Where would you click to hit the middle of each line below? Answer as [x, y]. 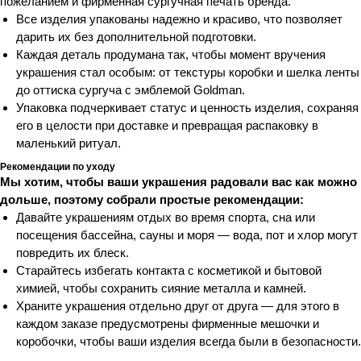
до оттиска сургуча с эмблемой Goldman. [131, 89]
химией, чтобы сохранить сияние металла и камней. [161, 288]
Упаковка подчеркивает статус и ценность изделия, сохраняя [187, 107]
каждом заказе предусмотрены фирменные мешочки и [168, 323]
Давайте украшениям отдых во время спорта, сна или [166, 217]
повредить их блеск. [73, 252]
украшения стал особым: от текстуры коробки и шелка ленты [188, 72]
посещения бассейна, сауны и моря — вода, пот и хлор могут [187, 234]
